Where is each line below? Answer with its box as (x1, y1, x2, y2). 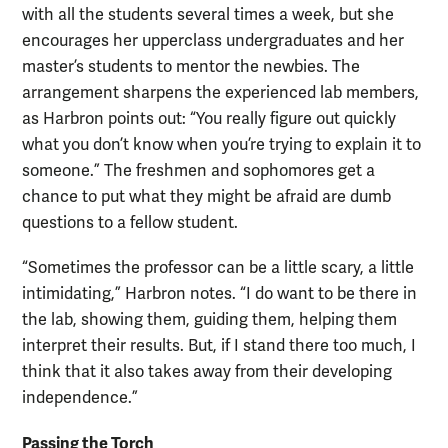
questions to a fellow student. (22, 213, 238, 234)
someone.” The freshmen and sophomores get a (22, 161, 375, 182)
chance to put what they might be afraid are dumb (22, 187, 391, 208)
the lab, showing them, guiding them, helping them (22, 310, 397, 331)
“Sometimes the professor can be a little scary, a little (22, 258, 414, 279)
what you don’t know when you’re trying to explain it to (22, 135, 421, 156)
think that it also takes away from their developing (22, 362, 392, 383)
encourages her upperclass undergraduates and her (22, 31, 404, 52)
